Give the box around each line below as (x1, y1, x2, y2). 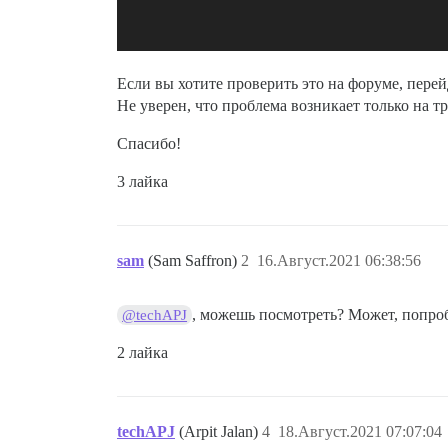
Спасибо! (117, 135, 181, 152)
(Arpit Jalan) (179, 423, 262, 440)
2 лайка (117, 344, 168, 361)
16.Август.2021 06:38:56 (257, 252, 421, 269)
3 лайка (117, 173, 168, 190)
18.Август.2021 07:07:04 (278, 423, 442, 440)
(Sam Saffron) (148, 252, 241, 269)
